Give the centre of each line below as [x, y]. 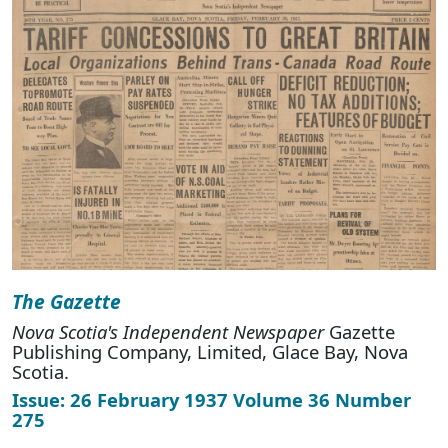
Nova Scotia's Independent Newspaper [168, 332]
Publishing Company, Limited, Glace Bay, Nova [210, 352]
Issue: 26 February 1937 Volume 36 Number [211, 400]
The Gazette [66, 302]
